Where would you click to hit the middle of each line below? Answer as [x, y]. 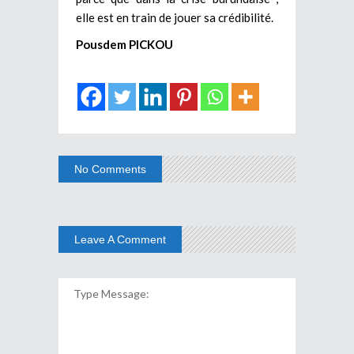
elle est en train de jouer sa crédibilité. [175, 17]
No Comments [110, 169]
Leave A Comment [120, 239]
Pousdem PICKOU [124, 44]
